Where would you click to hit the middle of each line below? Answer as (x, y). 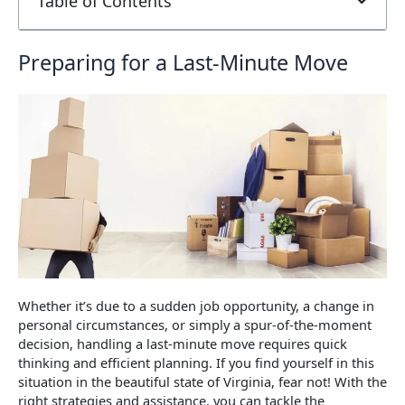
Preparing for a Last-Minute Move (183, 62)
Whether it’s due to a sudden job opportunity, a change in (196, 305)
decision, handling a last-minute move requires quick (183, 343)
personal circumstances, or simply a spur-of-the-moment (195, 324)
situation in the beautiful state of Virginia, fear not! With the (202, 381)
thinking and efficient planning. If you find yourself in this (196, 362)
